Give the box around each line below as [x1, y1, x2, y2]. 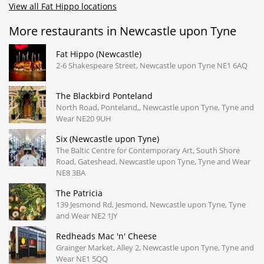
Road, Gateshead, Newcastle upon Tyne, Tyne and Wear [56, 156, 250, 167]
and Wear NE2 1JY [56, 210, 117, 221]
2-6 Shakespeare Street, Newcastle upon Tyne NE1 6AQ [56, 60, 247, 71]
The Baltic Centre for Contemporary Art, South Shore [56, 144, 240, 156]
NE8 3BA [56, 167, 85, 178]
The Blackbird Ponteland [56, 90, 153, 101]
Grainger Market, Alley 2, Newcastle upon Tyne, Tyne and [56, 242, 254, 253]
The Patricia [56, 187, 103, 199]
